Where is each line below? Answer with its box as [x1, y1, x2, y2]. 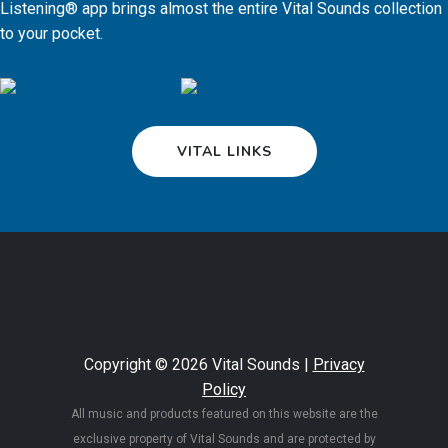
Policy [202, 379, 246, 399]
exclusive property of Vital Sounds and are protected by [72, 431, 376, 446]
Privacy [312, 354, 365, 374]
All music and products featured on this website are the [70, 406, 378, 421]
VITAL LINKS [176, 141, 272, 161]
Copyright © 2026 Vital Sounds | [83, 354, 313, 374]
